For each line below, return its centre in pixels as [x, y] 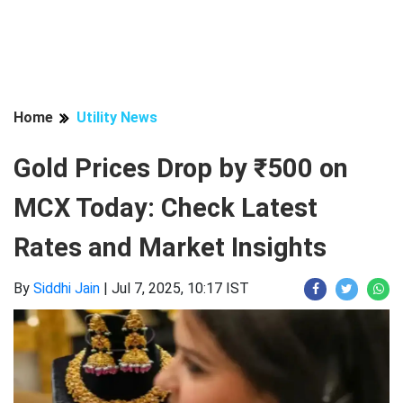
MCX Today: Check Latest [166, 208]
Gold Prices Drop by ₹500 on [181, 168]
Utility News [117, 117]
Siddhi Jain [67, 288]
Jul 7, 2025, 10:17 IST [180, 288]
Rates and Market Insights [170, 247]
